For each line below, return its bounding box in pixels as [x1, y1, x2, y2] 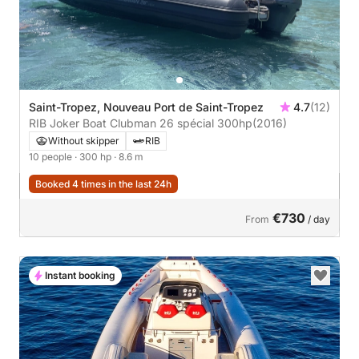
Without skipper [48, 135, 119, 147]
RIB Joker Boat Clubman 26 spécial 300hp [217, 116, 252, 131]
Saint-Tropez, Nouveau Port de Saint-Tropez [29, 100, 265, 115]
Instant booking [45, 269, 115, 282]
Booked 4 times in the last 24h [35, 178, 171, 191]
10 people [29, 151, 75, 163]
